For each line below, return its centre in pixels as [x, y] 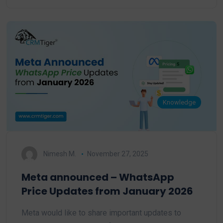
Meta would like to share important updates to [101, 213]
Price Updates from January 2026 [107, 191]
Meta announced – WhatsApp [98, 177]
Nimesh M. [60, 154]
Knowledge [179, 102]
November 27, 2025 [117, 154]
